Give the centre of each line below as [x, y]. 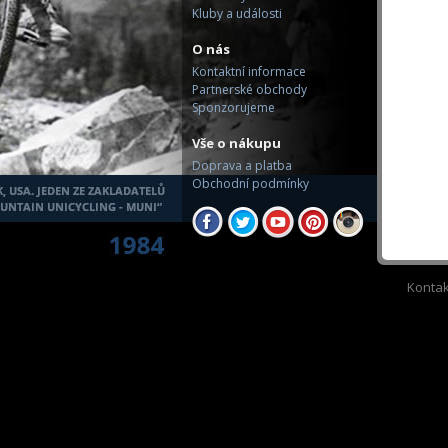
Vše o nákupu [236, 143]
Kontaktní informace [249, 71]
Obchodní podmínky [250, 183]
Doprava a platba [242, 165]
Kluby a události [237, 13]
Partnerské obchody [249, 89]
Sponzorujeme [233, 107]
